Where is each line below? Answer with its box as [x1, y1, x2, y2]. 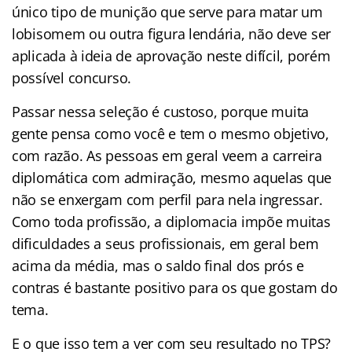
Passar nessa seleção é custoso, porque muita [12, 101, 310, 121]
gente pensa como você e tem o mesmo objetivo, [12, 123, 329, 143]
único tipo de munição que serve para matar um [12, 2, 323, 21]
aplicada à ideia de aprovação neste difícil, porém [12, 46, 331, 65]
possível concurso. [12, 68, 132, 87]
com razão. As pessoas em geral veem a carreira [12, 145, 322, 165]
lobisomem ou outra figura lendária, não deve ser [12, 24, 332, 43]
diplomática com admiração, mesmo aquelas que [12, 167, 332, 187]
